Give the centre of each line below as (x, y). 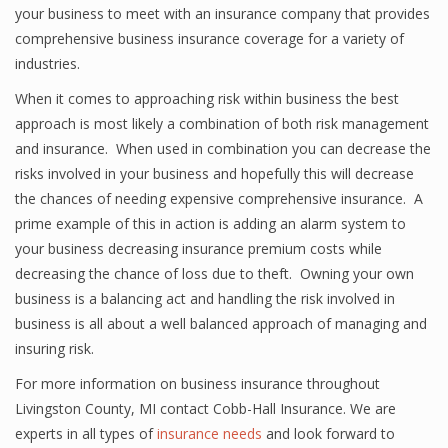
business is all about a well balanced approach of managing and (221, 323)
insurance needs (209, 433)
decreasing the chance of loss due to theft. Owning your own (214, 273)
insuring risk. (54, 348)
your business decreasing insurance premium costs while (198, 248)
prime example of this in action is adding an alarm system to (210, 223)
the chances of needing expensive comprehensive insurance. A (219, 198)
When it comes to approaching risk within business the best (207, 98)
